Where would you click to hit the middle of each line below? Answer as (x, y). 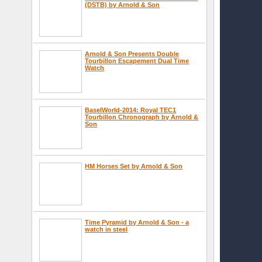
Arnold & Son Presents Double (132, 54)
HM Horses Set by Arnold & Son (134, 166)
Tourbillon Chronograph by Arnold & (142, 117)
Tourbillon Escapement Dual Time (137, 61)
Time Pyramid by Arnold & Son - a (137, 222)
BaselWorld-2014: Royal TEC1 (131, 110)
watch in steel (106, 229)
